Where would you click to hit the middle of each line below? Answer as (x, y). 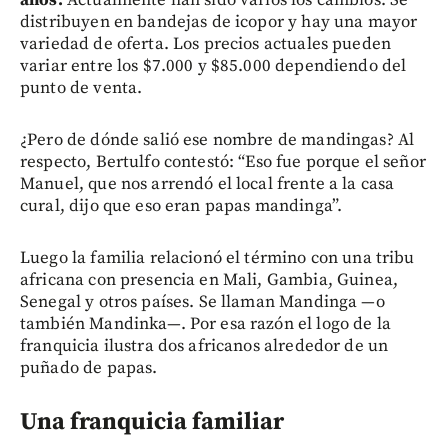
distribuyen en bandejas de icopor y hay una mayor (219, 21)
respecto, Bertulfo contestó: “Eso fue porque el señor (223, 161)
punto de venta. (81, 87)
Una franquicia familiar (152, 421)
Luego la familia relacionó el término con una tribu (217, 257)
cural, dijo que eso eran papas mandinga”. (181, 205)
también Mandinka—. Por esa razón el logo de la (205, 323)
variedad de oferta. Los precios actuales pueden (206, 43)
